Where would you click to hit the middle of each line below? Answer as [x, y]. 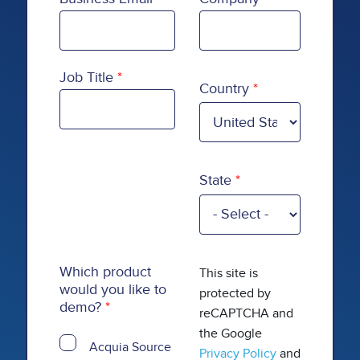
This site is [229, 273]
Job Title [86, 77]
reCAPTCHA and [246, 313]
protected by [235, 293]
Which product [105, 272]
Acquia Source [130, 347]
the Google [231, 333]
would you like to [113, 289]
